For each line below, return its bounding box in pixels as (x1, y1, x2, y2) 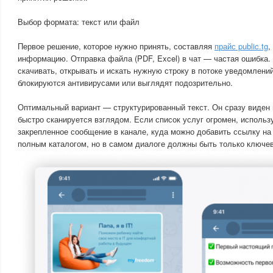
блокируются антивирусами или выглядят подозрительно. (18, 77, 233, 88)
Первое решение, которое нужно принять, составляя (18, 40, 214, 52)
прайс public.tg (214, 40, 268, 52)
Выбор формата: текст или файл (18, 16, 140, 27)
